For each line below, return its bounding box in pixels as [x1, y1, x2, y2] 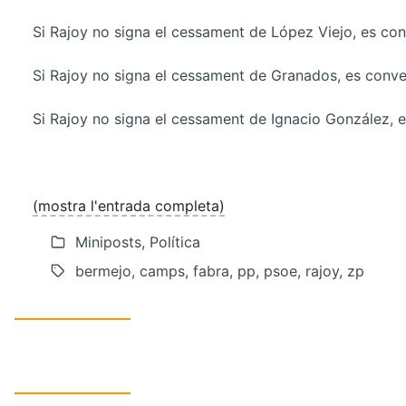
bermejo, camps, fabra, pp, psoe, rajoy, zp [75, 262, 364, 281]
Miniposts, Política [75, 233, 200, 252]
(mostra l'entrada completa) [33, 197, 225, 216]
